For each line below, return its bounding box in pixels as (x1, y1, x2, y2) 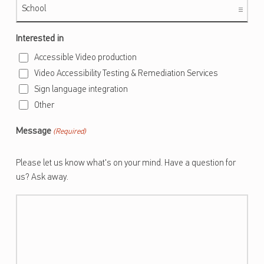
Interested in (15, 34, 64, 44)
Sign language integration (34, 85, 128, 95)
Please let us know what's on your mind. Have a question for (15, 159, 236, 168)
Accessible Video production (34, 54, 137, 63)
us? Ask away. (15, 173, 68, 182)
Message (15, 126, 51, 136)
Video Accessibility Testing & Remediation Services (34, 70, 218, 79)
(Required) (53, 127, 87, 136)
